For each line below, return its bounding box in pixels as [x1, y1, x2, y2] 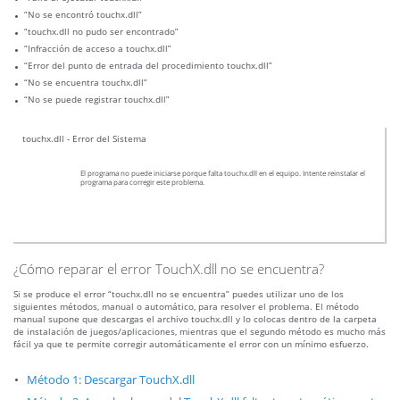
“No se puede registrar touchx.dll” [24, 93, 170, 106]
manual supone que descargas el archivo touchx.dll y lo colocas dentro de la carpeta [13, 312, 377, 326]
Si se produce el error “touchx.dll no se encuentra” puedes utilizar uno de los [13, 287, 344, 301]
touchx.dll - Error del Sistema [22, 132, 146, 146]
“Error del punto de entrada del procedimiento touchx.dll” [24, 59, 272, 72]
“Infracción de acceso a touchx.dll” [24, 42, 171, 55]
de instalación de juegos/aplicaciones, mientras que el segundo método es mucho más [13, 325, 386, 338]
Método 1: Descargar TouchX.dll [27, 372, 195, 388]
